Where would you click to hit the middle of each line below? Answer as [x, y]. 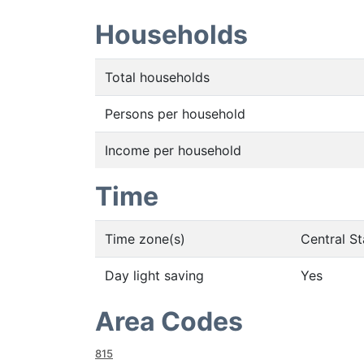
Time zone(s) [145, 239]
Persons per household [175, 114]
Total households [157, 77]
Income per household [173, 150]
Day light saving [154, 275]
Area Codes [169, 321]
